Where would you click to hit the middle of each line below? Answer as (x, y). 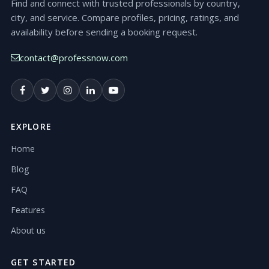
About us (28, 231)
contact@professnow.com (74, 57)
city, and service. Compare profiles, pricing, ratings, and (125, 18)
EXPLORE (31, 127)
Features (28, 210)
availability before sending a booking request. (104, 32)
